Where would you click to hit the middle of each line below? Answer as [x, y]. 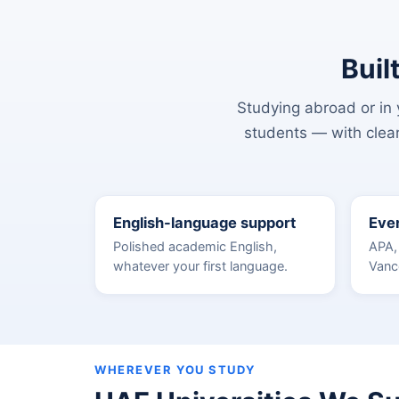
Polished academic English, [195, 247]
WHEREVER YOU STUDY [175, 370]
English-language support [204, 223]
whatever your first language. [200, 266]
